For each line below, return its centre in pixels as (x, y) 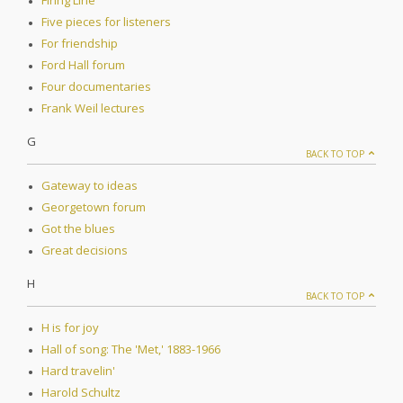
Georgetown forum (94, 207)
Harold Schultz (81, 393)
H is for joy (70, 328)
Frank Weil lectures (93, 108)
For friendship (80, 44)
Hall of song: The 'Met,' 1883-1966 (131, 349)
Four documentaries (96, 87)
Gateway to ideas (90, 186)
